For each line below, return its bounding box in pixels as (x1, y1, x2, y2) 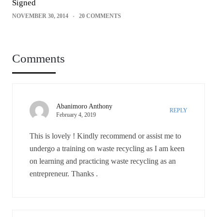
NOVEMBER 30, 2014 (12, 12, 68, 19)
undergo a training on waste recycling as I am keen (30, 144, 185, 153)
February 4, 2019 (56, 111, 96, 118)
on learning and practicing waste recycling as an (30, 156, 176, 165)
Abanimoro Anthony (56, 102, 112, 110)
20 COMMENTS (79, 12, 121, 19)
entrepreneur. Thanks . (30, 169, 98, 178)
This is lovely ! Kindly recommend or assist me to (30, 131, 181, 140)
